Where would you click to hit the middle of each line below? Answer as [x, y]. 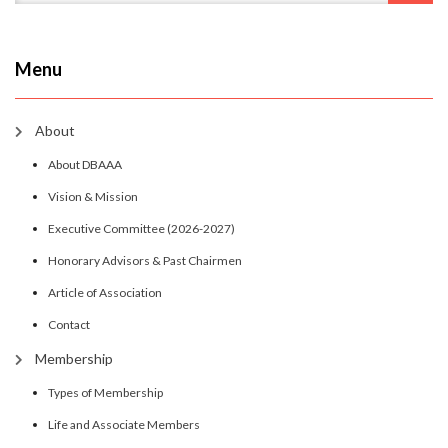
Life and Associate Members [124, 425]
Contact [69, 325]
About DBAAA [85, 165]
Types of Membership [105, 393]
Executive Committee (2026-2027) [141, 229]
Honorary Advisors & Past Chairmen [145, 261]
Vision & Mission [93, 197]
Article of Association [105, 293]
